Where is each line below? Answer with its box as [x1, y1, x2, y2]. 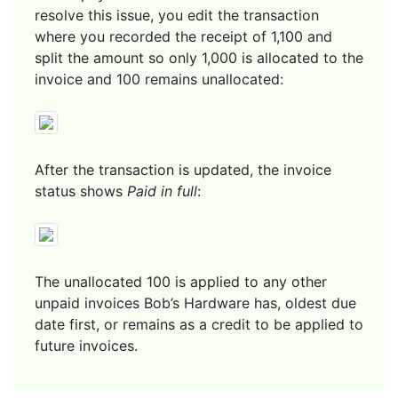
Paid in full [127, 181, 197, 200]
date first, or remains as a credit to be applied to [35, 314, 363, 333]
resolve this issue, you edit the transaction [35, 5, 319, 24]
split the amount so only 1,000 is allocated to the [35, 48, 363, 67]
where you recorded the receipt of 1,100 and [35, 27, 332, 45]
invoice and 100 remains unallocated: [35, 69, 283, 88]
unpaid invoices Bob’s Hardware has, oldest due [35, 293, 356, 312]
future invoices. [35, 336, 138, 354]
